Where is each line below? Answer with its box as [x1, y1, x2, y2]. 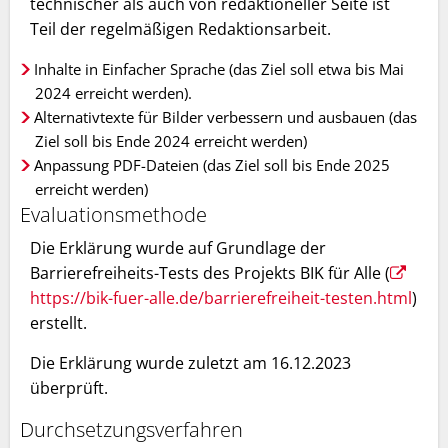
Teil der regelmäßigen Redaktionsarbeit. [30, 17, 331, 40]
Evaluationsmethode [20, 200, 207, 228]
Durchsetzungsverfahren [20, 416, 243, 443]
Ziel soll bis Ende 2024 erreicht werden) [35, 130, 307, 151]
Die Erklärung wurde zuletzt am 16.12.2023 [30, 352, 351, 374]
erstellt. [30, 312, 87, 334]
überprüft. [30, 377, 108, 399]
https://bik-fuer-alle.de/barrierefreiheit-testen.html [30, 287, 412, 309]
